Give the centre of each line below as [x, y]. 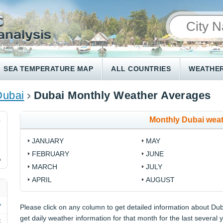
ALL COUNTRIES [141, 69]
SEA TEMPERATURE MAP [49, 69]
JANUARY [48, 141]
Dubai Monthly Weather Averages [122, 95]
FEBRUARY [51, 154]
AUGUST [160, 180]
